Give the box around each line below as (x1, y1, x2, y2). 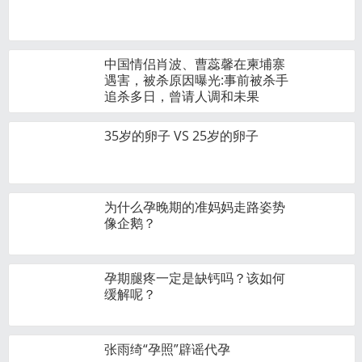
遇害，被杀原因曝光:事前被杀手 (104, 71, 288, 89)
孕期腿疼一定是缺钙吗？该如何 (104, 269, 285, 287)
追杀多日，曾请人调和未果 (104, 87, 259, 105)
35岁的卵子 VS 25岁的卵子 (104, 127, 259, 145)
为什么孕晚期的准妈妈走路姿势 (104, 198, 285, 216)
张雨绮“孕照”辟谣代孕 (104, 340, 230, 358)
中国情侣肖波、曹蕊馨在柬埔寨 (104, 55, 285, 73)
